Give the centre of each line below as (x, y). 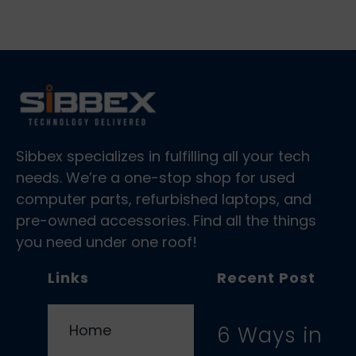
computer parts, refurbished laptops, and (164, 199)
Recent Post (266, 277)
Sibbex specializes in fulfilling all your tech (163, 156)
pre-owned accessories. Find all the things (166, 220)
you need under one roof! (106, 242)
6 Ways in (270, 335)
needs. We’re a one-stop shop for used (155, 177)
